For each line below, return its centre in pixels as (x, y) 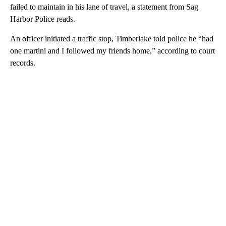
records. (23, 63)
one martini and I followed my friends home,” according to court (112, 51)
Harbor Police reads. (43, 19)
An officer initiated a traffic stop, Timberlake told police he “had (112, 39)
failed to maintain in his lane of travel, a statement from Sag (104, 7)
